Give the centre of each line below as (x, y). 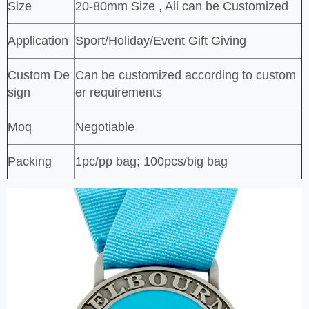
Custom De (39, 75)
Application (38, 40)
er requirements (119, 92)
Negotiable (105, 127)
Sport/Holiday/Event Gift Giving (161, 40)
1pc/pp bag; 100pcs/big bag (151, 161)
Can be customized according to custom (186, 75)
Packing (30, 161)
